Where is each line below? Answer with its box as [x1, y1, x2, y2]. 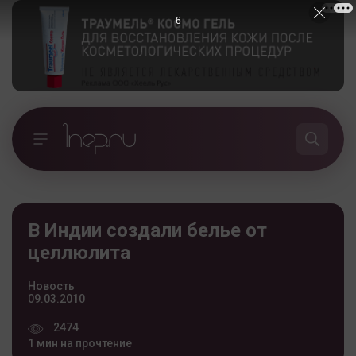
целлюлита [28, 241, 130, 264]
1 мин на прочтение [28, 336, 132, 350]
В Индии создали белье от [28, 219, 267, 242]
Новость [28, 279, 75, 292]
